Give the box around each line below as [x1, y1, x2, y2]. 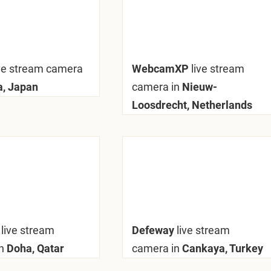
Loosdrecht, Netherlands [131, 99, 252, 111]
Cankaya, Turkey [179, 242, 263, 255]
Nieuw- [179, 80, 217, 93]
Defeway [131, 224, 177, 237]
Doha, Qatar [4, 242, 64, 255]
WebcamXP [131, 62, 191, 75]
